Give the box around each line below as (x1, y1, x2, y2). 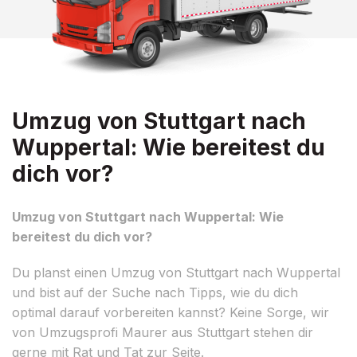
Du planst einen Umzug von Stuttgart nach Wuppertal (12, 264, 340, 280)
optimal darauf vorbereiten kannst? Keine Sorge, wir (12, 304, 329, 320)
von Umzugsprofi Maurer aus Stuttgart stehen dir (12, 324, 313, 340)
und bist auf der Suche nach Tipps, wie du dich (12, 284, 298, 300)
